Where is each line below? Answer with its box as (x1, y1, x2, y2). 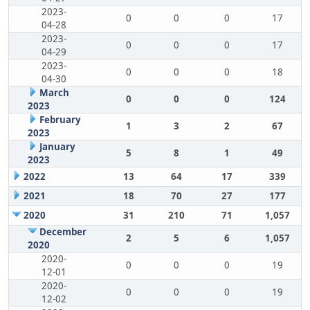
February (39, 113, 81, 126)
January (39, 140, 75, 153)
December (39, 226, 86, 238)
